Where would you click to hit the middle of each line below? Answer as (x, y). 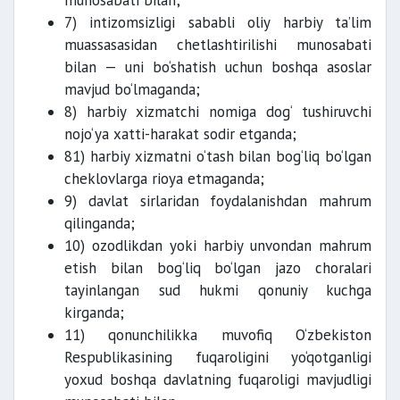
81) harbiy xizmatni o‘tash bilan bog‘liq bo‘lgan (218, 156)
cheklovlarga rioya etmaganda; (164, 179)
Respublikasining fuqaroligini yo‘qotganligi (218, 357)
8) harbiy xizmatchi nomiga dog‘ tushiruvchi (218, 112)
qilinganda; (100, 223)
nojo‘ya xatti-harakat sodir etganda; (180, 134)
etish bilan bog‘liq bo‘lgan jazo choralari (218, 268)
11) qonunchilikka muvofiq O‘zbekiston (218, 335)
